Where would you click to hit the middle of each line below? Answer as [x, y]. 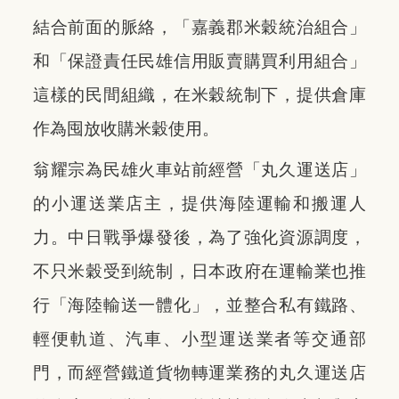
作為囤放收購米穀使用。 [126, 128]
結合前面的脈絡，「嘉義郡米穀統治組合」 [199, 27]
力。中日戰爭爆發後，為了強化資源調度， [199, 237]
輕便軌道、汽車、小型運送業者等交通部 [199, 338]
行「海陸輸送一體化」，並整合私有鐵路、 [199, 305]
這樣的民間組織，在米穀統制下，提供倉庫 [199, 94]
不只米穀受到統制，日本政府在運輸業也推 [199, 271]
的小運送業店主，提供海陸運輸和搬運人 [199, 203]
